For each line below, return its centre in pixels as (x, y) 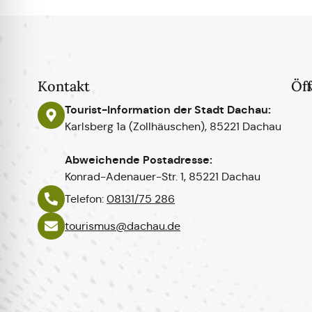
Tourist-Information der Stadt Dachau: (168, 110)
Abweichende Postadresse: (139, 160)
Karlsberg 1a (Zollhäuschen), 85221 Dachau (173, 126)
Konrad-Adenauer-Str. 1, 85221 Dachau (163, 177)
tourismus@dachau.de (123, 226)
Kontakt (64, 86)
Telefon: (86, 198)
